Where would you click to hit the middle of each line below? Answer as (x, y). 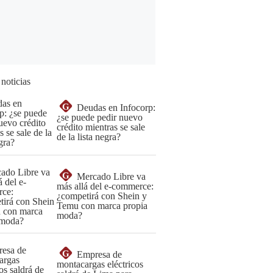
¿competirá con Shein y (102, 196)
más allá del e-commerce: (105, 186)
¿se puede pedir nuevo (100, 117)
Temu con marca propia (102, 206)
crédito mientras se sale (101, 127)
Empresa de (99, 254)
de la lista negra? (89, 137)
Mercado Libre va (111, 176)
